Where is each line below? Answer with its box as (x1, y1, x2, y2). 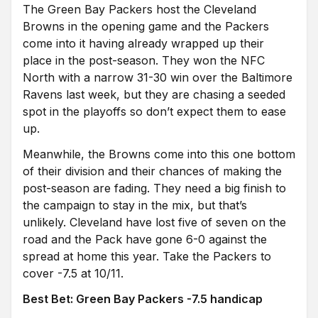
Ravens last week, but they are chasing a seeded (23, 87, 285, 102)
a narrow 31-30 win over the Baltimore (84, 70, 292, 84)
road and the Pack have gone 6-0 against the (23, 232, 267, 246)
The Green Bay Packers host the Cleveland (23, 2, 256, 16)
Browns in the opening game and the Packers (23, 19, 269, 33)
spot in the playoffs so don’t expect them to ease (23, 104, 286, 119)
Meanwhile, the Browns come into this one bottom (23, 147, 295, 161)
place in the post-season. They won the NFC (23, 53, 265, 67)
